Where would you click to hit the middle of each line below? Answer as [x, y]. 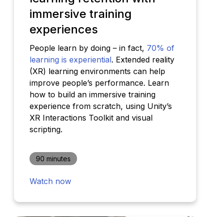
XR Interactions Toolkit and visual [91, 118]
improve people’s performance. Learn [99, 83]
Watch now [50, 181]
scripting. [46, 130]
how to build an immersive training [92, 95]
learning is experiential [70, 60]
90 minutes [53, 159]
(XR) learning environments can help [97, 71]
